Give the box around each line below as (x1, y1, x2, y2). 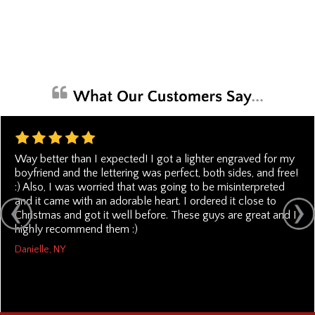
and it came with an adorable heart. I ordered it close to (15, 194, 276, 207)
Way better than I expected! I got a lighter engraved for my (15, 152, 295, 165)
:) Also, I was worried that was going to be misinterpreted (15, 180, 285, 193)
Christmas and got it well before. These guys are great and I (15, 208, 297, 221)
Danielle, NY (15, 243, 65, 255)
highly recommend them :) (15, 222, 138, 236)
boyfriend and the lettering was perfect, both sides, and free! (15, 166, 298, 179)
